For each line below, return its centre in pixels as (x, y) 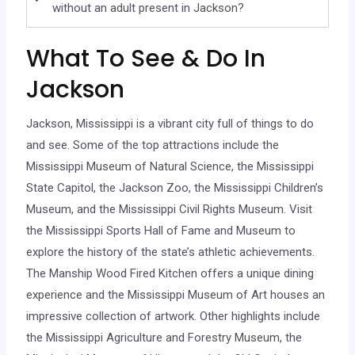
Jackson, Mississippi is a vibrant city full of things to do (170, 124)
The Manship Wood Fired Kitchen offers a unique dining (170, 274)
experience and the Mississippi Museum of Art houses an (176, 295)
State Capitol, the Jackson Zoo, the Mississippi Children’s (175, 188)
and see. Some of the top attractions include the (153, 145)
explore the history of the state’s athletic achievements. (171, 252)
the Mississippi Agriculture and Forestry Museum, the (164, 338)
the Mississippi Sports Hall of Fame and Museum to (161, 231)
